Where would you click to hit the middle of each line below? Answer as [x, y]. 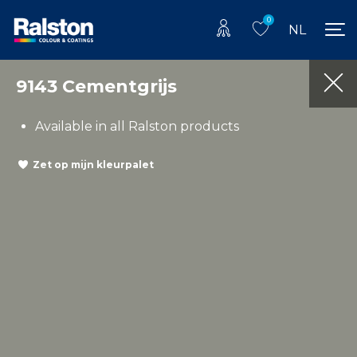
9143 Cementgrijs [96, 86]
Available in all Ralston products [137, 126]
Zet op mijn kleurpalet [93, 165]
